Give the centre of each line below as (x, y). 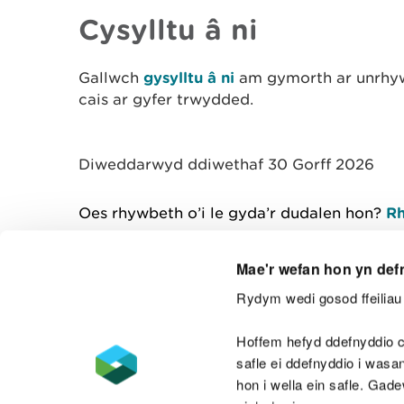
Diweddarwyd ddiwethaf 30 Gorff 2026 (226, 164)
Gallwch (111, 78)
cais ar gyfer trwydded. (166, 99)
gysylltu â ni (189, 77)
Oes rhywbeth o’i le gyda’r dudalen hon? (232, 213)
